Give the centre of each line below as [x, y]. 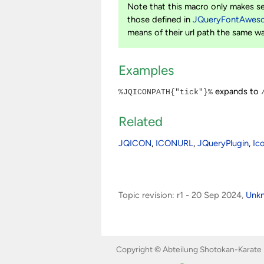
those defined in [160, 19]
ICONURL [175, 143]
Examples [146, 70]
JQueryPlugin [223, 143]
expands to [237, 92]
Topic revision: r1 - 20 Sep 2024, [182, 195]
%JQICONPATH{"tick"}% [166, 93]
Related [141, 122]
